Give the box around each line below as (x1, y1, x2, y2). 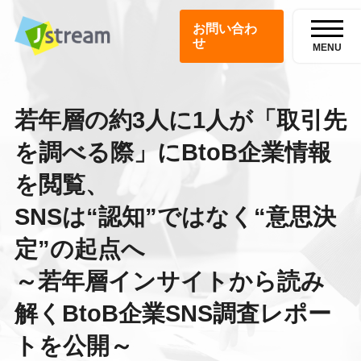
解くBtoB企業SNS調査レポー (14, 301, 331, 327)
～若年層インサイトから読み (14, 268, 325, 295)
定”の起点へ (14, 236, 145, 263)
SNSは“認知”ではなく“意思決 (14, 204, 336, 230)
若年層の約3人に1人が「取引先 (14, 107, 346, 134)
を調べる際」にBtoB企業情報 (14, 139, 331, 166)
